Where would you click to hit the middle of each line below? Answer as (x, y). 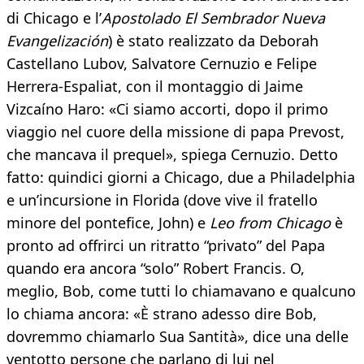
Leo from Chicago (270, 223)
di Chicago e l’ (54, 18)
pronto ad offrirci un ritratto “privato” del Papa (166, 246)
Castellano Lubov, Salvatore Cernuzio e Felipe (162, 64)
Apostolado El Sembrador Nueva (213, 18)
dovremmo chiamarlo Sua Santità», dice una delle (178, 337)
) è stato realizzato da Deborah (213, 41)
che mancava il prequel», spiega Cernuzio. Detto (172, 155)
